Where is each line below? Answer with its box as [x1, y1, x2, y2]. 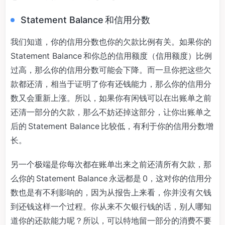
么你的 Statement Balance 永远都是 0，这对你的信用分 [11, 173, 212, 183]
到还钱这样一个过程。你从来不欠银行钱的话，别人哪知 [11, 201, 211, 211]
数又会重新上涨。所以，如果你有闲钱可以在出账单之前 [11, 92, 211, 103]
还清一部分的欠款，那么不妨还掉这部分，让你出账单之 [11, 106, 211, 117]
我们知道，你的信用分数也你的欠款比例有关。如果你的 [11, 36, 213, 47]
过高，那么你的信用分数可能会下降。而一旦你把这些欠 [11, 64, 211, 75]
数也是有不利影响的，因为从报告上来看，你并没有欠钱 [11, 187, 211, 197]
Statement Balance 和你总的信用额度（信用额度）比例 [11, 50, 212, 61]
